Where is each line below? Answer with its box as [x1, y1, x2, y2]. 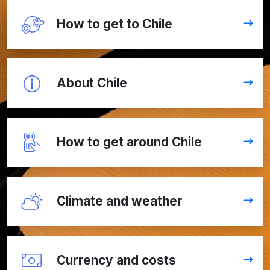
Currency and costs [57, 252, 176, 268]
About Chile [57, 75, 127, 90]
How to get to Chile [57, 16, 172, 31]
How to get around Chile [57, 134, 202, 149]
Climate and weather [57, 193, 183, 209]
